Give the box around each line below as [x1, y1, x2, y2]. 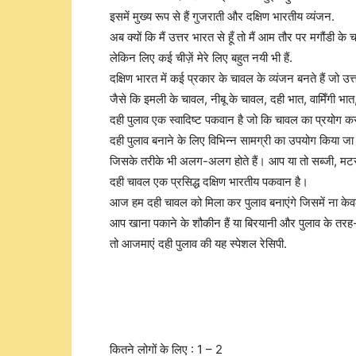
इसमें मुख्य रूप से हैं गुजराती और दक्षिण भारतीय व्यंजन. [110, 9, 335, 24]
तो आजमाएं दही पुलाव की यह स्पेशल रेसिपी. [110, 236, 287, 251]
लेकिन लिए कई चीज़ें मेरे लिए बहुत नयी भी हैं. [110, 50, 292, 65]
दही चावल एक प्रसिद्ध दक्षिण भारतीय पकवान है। [110, 174, 308, 189]
